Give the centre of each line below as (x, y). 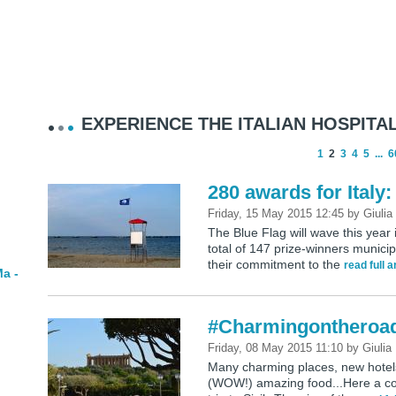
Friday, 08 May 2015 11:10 (278, 348)
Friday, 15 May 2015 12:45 (278, 214)
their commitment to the (276, 265)
